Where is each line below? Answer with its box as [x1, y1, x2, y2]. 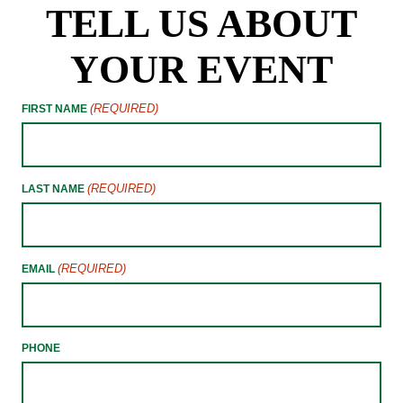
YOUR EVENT [70, 47, 333, 92]
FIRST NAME [22, 102, 87, 115]
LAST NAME [22, 182, 85, 195]
